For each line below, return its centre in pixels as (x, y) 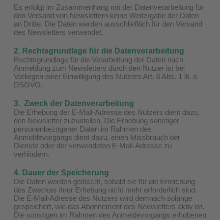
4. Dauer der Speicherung (61, 172)
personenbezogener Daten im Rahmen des (83, 129)
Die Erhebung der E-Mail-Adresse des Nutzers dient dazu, (107, 112)
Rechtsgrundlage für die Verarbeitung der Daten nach (98, 59)
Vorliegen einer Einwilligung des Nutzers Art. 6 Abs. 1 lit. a (105, 76)
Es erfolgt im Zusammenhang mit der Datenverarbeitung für (109, 7)
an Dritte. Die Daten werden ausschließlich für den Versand (108, 24)
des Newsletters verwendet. (58, 32)
